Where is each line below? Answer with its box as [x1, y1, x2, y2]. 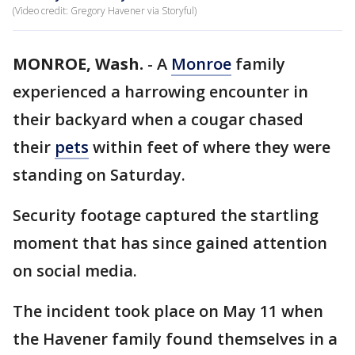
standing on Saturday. [13, 164, 189, 185]
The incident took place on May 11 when [13, 300, 323, 322]
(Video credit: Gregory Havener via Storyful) [13, 4, 197, 17]
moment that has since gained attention [13, 232, 327, 254]
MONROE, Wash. [13, 53, 143, 74]
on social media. [13, 260, 137, 281]
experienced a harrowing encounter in [13, 81, 308, 102]
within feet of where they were [89, 136, 330, 158]
